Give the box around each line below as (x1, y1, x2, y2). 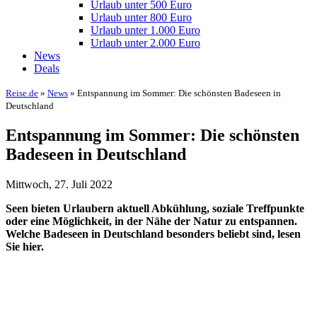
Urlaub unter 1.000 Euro (91, 24, 200, 36)
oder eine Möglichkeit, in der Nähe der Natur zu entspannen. (6, 214, 297, 227)
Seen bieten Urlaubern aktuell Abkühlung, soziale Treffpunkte (6, 202, 304, 214)
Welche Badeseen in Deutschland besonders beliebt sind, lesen (6, 227, 301, 240)
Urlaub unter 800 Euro (91, 11, 192, 23)
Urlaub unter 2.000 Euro (91, 37, 200, 49)
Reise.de (6, 88, 38, 98)
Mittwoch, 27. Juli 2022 (6, 178, 113, 190)
